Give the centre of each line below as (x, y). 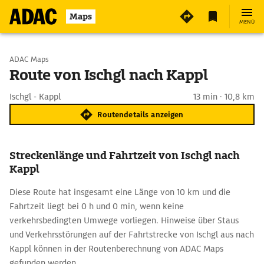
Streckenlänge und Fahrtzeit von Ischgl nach (125, 155)
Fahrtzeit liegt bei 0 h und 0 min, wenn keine (97, 206)
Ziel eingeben (59, 90)
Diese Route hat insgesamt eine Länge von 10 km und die (120, 192)
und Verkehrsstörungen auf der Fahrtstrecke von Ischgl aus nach (132, 235)
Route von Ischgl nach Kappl (109, 75)
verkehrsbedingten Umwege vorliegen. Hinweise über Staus (124, 220)
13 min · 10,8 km (224, 97)
